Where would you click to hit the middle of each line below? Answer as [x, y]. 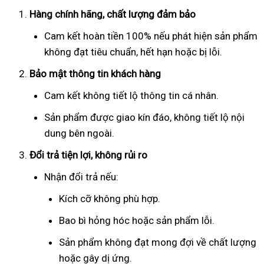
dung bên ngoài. [79, 133]
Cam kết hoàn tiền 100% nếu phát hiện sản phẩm [151, 36]
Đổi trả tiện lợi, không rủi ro [88, 155]
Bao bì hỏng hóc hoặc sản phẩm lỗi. [137, 220]
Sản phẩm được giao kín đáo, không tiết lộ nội [144, 117]
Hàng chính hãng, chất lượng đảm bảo [113, 14]
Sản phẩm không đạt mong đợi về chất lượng [158, 242]
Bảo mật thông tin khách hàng [95, 73]
